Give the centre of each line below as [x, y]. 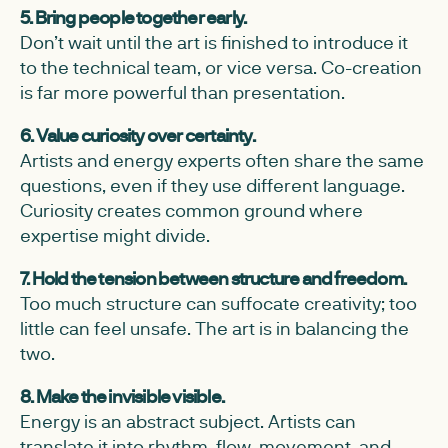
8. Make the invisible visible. [122, 396]
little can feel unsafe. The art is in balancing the [214, 328]
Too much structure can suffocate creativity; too [218, 303]
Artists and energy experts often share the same [222, 160]
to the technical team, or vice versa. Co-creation [221, 67]
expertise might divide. [115, 235]
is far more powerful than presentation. [182, 92]
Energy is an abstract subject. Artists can [188, 421]
